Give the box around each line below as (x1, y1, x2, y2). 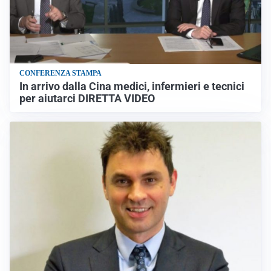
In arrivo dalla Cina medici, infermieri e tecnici (19, 80, 244, 93)
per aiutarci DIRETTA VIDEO (19, 92, 155, 105)
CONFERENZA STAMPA (19, 68, 102, 77)
